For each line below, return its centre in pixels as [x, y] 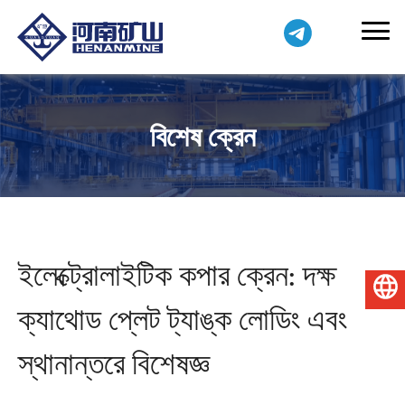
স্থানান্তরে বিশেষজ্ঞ [113, 364]
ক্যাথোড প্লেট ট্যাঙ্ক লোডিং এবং [182, 320]
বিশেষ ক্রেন [202, 138]
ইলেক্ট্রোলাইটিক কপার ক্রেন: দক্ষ [177, 276]
